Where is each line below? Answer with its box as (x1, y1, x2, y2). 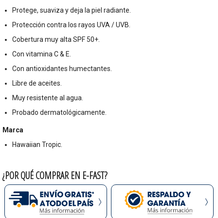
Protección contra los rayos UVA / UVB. (12, 21, 130, 29)
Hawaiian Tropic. (12, 141, 62, 149)
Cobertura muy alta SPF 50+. (12, 36, 100, 44)
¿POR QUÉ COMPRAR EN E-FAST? (2, 169, 107, 182)
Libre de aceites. (12, 79, 62, 88)
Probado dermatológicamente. (12, 109, 107, 117)
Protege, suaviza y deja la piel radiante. (12, 6, 131, 15)
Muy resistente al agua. (12, 94, 83, 102)
